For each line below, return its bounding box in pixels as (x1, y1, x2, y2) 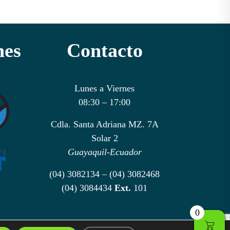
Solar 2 (91, 132, 118, 143)
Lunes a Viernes (74, 83, 135, 93)
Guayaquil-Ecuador (67, 146, 142, 157)
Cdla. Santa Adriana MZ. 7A (50, 119, 159, 129)
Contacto (66, 39, 143, 61)
